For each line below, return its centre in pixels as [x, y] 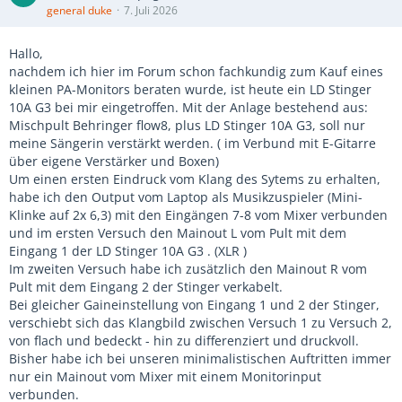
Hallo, [26, 53]
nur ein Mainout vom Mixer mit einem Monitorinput [165, 376]
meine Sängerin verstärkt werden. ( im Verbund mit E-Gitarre [192, 143]
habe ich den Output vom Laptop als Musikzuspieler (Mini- [186, 197]
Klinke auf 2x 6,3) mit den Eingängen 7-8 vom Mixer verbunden [198, 215]
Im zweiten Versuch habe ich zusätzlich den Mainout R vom [188, 269]
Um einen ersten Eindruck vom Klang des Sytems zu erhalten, [195, 179]
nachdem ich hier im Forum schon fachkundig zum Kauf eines [196, 71]
